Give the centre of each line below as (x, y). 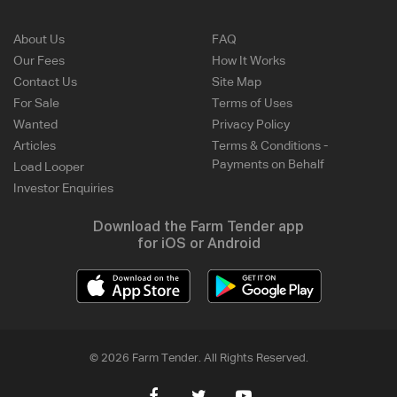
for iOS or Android (198, 244)
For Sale (36, 103)
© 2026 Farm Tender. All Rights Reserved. (198, 358)
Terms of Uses (252, 103)
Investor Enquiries (63, 188)
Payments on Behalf (268, 164)
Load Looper (49, 167)
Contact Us (45, 82)
